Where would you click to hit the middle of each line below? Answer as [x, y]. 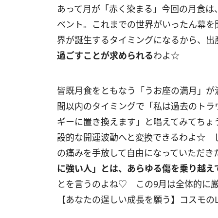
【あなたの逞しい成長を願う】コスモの [136, 200]
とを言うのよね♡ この [105, 184]
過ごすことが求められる [105, 55]
